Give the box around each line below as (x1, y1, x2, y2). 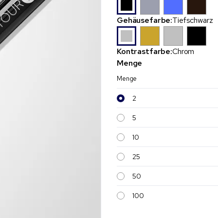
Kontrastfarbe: (117, 46, 173, 56)
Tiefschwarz (172, 15, 213, 25)
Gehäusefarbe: (117, 15, 173, 25)
